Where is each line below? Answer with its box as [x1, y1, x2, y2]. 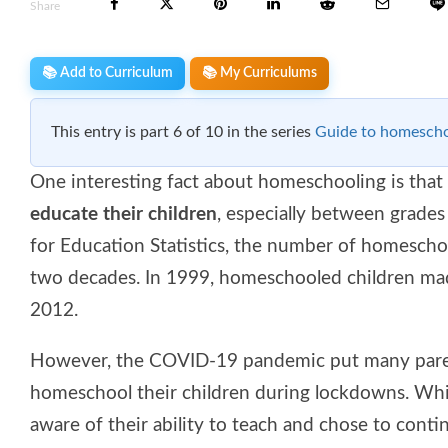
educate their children [30, 204, 217, 224]
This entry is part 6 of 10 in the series [51, 123, 315, 140]
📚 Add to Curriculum [42, 65, 173, 80]
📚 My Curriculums [202, 65, 317, 80]
